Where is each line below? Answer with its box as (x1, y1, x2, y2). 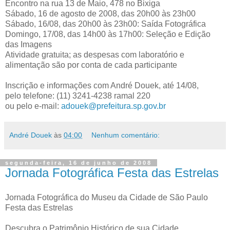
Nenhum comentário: (91, 130, 160, 139)
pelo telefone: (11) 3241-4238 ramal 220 (5, 91, 150, 100)
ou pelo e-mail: (5, 101, 61, 110)
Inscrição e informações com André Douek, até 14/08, (5, 81, 199, 90)
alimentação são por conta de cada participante (5, 60, 177, 69)
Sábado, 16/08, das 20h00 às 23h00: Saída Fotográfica (5, 19, 206, 28)
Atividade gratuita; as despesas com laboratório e (5, 50, 184, 59)
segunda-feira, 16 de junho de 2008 (5, 159, 152, 166)
